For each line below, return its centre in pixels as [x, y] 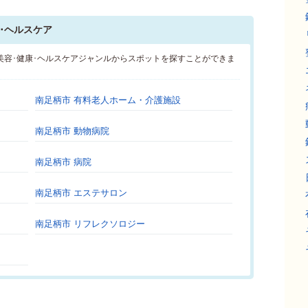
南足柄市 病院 [63, 162]
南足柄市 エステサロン [81, 193]
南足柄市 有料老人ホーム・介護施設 [108, 100]
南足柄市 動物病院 [72, 131]
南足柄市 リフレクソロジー [90, 224]
